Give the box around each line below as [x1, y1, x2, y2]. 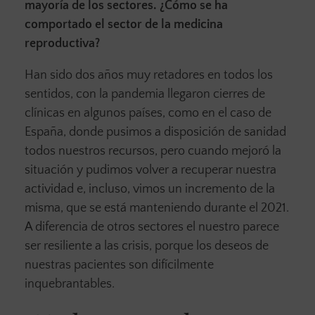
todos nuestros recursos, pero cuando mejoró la [25, 144, 281, 159]
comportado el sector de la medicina [25, 18, 223, 32]
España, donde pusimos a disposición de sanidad [25, 125, 286, 140]
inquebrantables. [25, 277, 117, 292]
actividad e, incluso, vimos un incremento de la [25, 182, 275, 197]
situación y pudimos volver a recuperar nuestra [25, 163, 276, 178]
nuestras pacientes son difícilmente [25, 258, 214, 273]
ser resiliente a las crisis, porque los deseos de [25, 239, 269, 254]
